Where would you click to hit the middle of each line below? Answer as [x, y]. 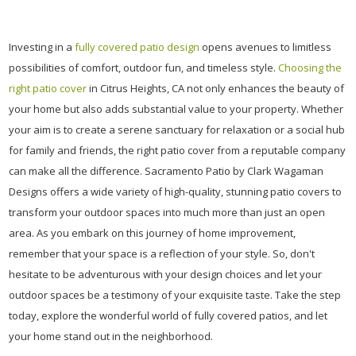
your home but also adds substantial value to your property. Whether [176, 109]
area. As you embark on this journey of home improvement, [152, 233]
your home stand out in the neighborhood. [111, 336]
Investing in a [42, 47]
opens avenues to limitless [265, 47]
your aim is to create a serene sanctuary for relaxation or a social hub [177, 130]
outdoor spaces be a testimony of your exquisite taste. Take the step [175, 295]
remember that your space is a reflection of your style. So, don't [162, 253]
